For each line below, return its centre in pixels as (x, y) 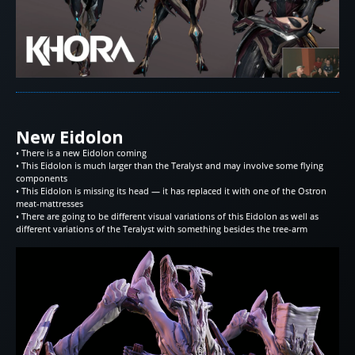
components (42, 178)
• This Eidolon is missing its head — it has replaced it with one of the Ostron (171, 191)
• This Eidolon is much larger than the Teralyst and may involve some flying (170, 166)
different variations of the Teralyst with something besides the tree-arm (162, 229)
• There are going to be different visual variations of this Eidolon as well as (167, 216)
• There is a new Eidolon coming (81, 153)
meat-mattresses (50, 204)
